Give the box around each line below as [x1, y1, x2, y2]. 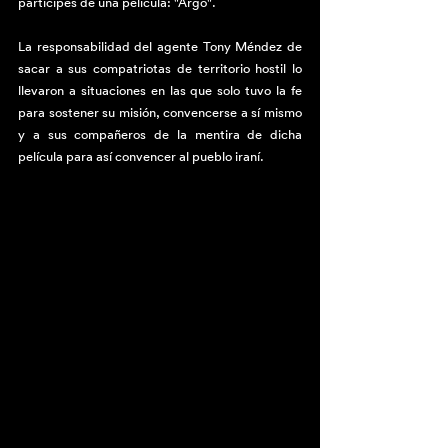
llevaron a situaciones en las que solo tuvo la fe [18, 82, 302, 99]
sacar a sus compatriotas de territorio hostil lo [18, 60, 302, 77]
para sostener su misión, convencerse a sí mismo [18, 104, 302, 121]
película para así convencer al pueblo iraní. [18, 148, 267, 165]
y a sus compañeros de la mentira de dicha [18, 126, 302, 143]
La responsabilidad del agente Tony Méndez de [18, 38, 302, 55]
